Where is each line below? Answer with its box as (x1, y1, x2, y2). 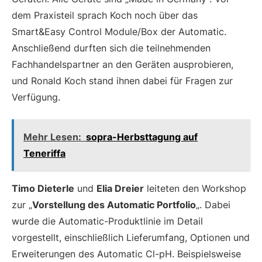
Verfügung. (12, 91, 60, 103)
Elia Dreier (96, 182, 144, 194)
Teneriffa (23, 147, 65, 159)
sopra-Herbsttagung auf (86, 130, 198, 143)
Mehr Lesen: (23, 130, 81, 143)
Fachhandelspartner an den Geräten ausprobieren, (12, 58, 233, 70)
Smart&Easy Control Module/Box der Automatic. (12, 25, 226, 37)
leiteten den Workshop (144, 182, 246, 194)
